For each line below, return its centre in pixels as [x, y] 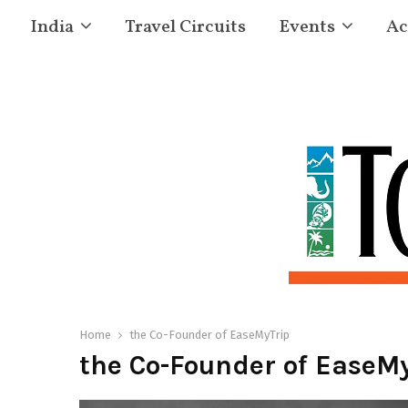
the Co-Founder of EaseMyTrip [209, 335]
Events [307, 27]
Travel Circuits [185, 27]
